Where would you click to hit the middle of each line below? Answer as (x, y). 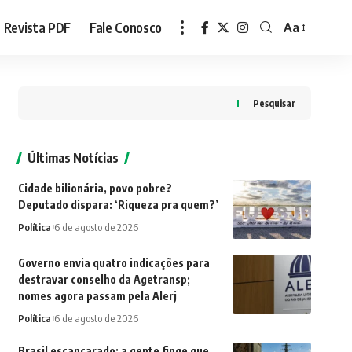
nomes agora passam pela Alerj (97, 296)
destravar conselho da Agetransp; (104, 279)
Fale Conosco (126, 27)
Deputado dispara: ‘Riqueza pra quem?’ (118, 205)
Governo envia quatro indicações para (114, 263)
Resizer (304, 58)
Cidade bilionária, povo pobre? (95, 188)
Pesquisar (274, 103)
